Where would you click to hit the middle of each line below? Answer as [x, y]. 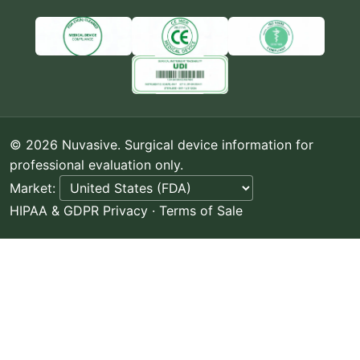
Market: [35, 188]
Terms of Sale [201, 210]
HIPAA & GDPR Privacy [79, 210]
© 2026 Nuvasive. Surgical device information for [162, 144]
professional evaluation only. [96, 164]
